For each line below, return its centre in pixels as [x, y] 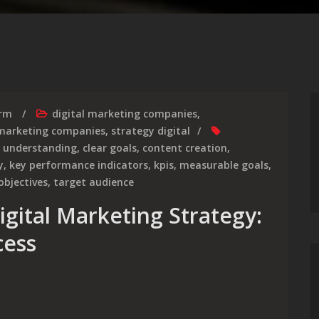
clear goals [110, 148]
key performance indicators [79, 165]
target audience [94, 182]
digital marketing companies [125, 114]
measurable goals [224, 165]
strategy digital [151, 131]
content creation [185, 148]
